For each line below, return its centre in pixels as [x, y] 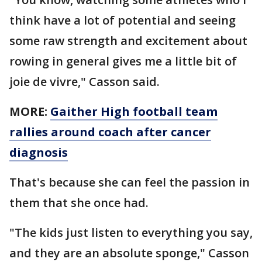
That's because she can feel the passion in [130, 182]
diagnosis [39, 152]
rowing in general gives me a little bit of [123, 61]
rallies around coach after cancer [110, 132]
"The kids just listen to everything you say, [131, 232]
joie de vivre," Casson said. [85, 81]
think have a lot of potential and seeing [123, 20]
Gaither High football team [134, 111]
